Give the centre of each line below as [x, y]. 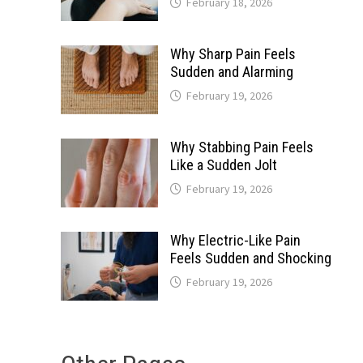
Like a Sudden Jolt [223, 165]
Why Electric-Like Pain [235, 240]
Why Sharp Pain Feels [233, 54]
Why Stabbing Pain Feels [241, 147]
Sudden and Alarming [231, 72]
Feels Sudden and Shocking [250, 258]
